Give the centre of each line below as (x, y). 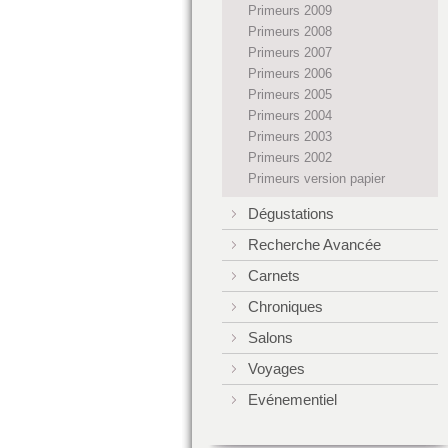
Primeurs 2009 (290, 10)
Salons (270, 337)
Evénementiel (292, 399)
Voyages (276, 368)
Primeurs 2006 (290, 73)
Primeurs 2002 (290, 157)
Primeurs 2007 (290, 52)
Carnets (274, 275)
